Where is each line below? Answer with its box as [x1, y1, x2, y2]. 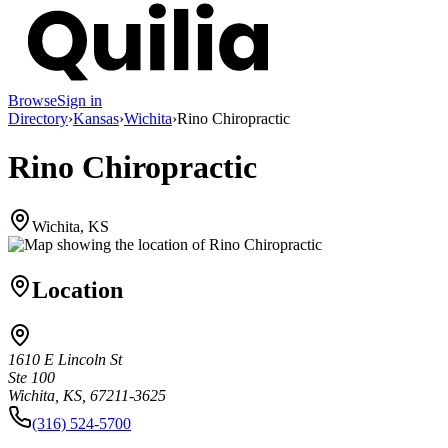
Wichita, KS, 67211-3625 [8, 387, 166, 405]
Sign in [57, 91, 102, 109]
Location [32, 276, 123, 303]
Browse [8, 91, 57, 109]
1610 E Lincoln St [8, 351, 122, 369]
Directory [8, 109, 68, 127]
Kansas [73, 109, 119, 127]
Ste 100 [8, 369, 55, 387]
